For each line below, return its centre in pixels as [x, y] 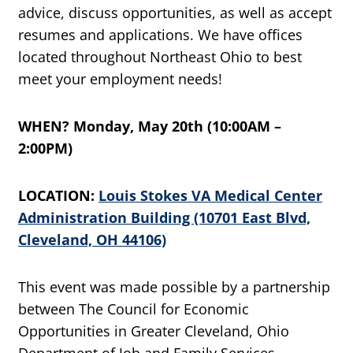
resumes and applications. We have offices [160, 35]
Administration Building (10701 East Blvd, [164, 218]
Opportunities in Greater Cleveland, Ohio [154, 331]
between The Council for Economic [134, 309]
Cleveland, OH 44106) [92, 240]
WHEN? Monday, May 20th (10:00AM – [150, 126]
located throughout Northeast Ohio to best [160, 57]
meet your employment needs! [120, 79]
